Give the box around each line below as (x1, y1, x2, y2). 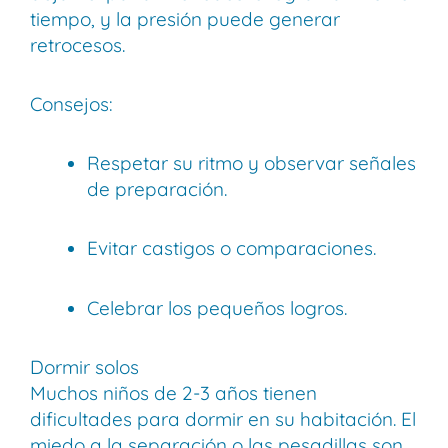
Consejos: (30, 91, 113, 116)
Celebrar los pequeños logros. (87, 295, 347, 320)
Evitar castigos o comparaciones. (87, 236, 376, 261)
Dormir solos (30, 354, 139, 379)
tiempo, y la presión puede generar (30, 6, 340, 31)
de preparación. (87, 177, 227, 202)
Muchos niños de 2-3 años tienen (30, 380, 317, 405)
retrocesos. (30, 32, 125, 57)
